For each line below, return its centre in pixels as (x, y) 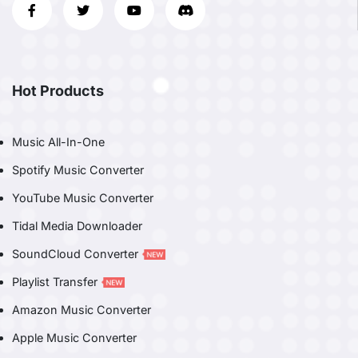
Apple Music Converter (74, 337)
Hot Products (58, 90)
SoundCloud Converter (77, 253)
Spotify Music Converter (78, 169)
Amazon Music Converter (82, 309)
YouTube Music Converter (83, 197)
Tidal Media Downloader (77, 225)
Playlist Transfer (56, 281)
